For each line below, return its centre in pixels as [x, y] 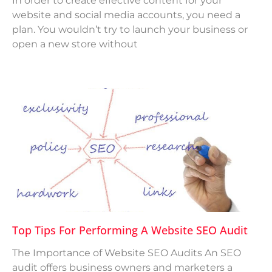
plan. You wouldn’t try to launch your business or [130, 30]
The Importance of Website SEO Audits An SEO [127, 253]
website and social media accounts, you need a [126, 15]
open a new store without [75, 44]
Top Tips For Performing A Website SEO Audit [130, 230]
